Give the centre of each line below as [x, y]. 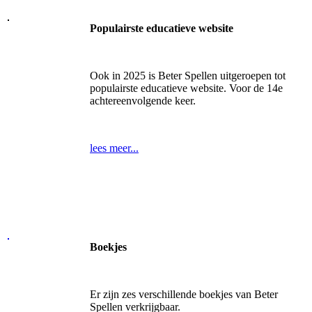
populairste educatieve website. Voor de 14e [186, 88]
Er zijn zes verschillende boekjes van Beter [184, 294]
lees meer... [114, 148]
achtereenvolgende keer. [143, 100]
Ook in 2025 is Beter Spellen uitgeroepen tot [188, 75]
